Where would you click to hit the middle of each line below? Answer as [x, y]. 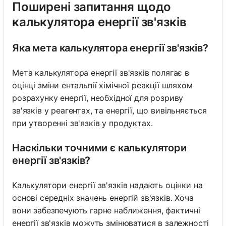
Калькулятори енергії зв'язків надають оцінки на [107, 185]
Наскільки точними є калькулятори [99, 148]
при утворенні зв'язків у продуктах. [82, 123]
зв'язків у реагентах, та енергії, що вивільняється [109, 111]
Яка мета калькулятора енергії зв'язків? [110, 48]
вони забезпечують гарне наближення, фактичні [106, 211]
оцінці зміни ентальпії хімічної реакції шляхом [102, 86]
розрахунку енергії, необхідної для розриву [98, 98]
